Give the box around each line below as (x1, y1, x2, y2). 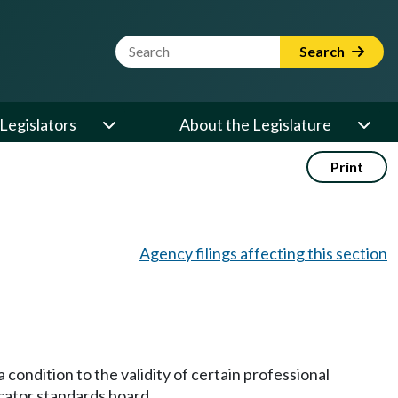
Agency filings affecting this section (139, 243, 387, 263)
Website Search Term (115, 36, 265, 55)
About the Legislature (179, 115, 331, 134)
